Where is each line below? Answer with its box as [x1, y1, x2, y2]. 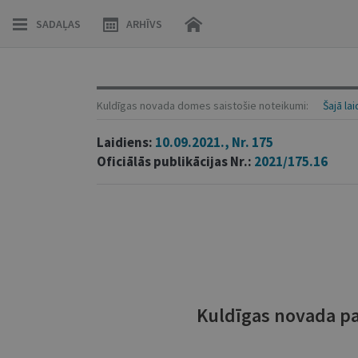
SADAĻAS [36, 17, 81, 31]
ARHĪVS [126, 17, 162, 31]
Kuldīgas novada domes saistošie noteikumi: [96, 98, 311, 113]
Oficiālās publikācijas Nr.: [96, 153, 254, 170]
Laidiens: [96, 133, 155, 151]
